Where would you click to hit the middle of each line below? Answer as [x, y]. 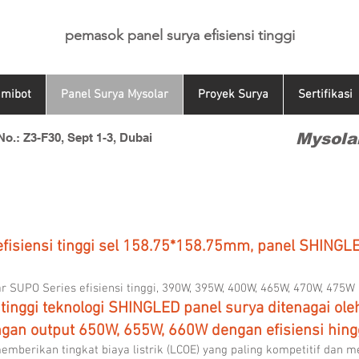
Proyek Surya [233, 95]
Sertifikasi [325, 95]
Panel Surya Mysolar [115, 95]
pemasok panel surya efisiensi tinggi [180, 35]
